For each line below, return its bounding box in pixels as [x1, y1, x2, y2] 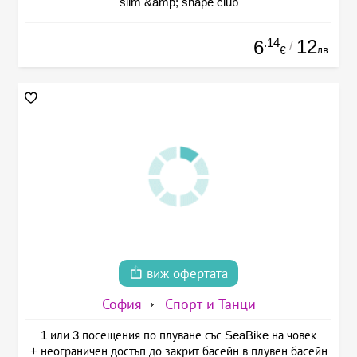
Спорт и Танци [164, 296, 256, 313]
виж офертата [143, 266, 228, 282]
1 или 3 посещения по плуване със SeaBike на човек [41, 328, 316, 343]
